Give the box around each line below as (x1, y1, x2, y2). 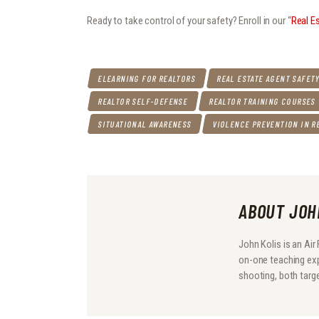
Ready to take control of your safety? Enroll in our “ (87, 14, 291, 27)
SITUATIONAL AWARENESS (97, 118, 193, 129)
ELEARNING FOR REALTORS (97, 73, 197, 83)
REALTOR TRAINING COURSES (208, 95, 317, 106)
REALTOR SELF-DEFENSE (97, 95, 189, 106)
